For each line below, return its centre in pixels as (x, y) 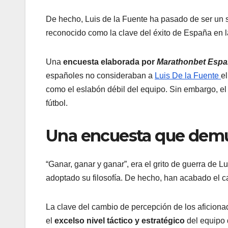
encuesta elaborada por (110, 62)
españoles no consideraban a (100, 76)
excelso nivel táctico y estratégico (121, 221)
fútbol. (57, 103)
